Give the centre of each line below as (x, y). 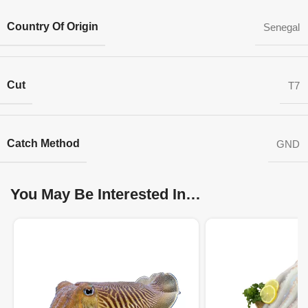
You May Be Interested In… (106, 194)
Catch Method (43, 143)
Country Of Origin (53, 26)
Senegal (282, 27)
